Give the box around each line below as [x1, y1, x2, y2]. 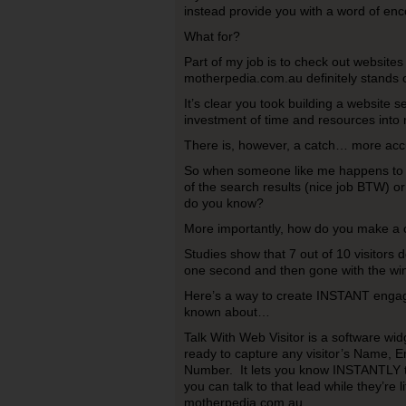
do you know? [183, 196, 264, 210]
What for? [183, 29, 244, 43]
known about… [183, 304, 270, 319]
